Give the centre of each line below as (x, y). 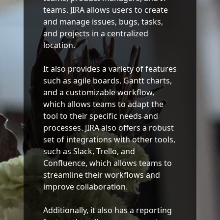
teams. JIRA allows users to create (106, 10)
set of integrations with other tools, (109, 140)
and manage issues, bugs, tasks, (103, 22)
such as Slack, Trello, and (89, 151)
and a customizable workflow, (99, 93)
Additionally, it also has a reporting (108, 210)
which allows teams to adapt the (103, 104)
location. (59, 45)
